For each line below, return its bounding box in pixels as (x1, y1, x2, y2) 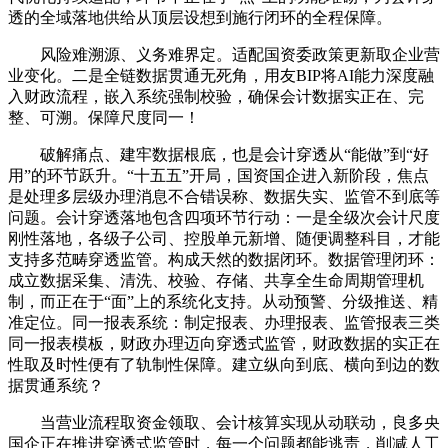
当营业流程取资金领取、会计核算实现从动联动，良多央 (8, 413, 440, 431)
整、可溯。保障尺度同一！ (8, 108, 200, 126)
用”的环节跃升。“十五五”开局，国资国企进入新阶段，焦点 (8, 166, 429, 184)
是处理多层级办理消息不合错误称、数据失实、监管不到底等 (8, 187, 440, 205)
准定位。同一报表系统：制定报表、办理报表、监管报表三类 (8, 313, 440, 331)
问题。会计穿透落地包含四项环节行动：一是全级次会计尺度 (8, 208, 440, 226)
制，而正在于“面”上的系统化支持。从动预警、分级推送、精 (8, 292, 438, 310)
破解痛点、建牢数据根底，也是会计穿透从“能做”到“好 (8, 145, 429, 163)
